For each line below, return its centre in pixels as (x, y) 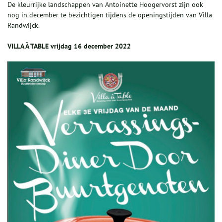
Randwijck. (24, 25)
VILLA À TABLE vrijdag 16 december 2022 (69, 46)
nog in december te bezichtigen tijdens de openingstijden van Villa (110, 15)
